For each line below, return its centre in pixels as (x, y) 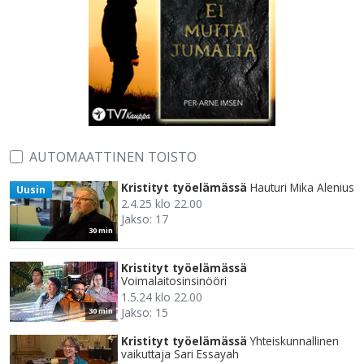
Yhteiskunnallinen (295, 341)
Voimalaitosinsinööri (174, 281)
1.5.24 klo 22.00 (162, 297)
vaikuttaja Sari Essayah (180, 354)
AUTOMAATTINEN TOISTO (113, 157)
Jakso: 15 (145, 313)
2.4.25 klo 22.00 (162, 204)
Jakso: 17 (145, 219)
